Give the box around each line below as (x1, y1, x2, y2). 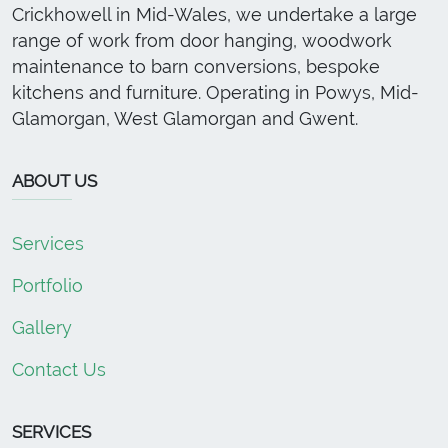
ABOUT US (12, 171, 97, 192)
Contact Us (12, 359, 106, 381)
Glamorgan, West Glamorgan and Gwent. (12, 108, 358, 130)
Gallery (12, 317, 72, 339)
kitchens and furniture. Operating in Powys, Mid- (12, 82, 419, 104)
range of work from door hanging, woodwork (12, 30, 392, 52)
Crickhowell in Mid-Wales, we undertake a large (12, 4, 417, 26)
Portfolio (12, 275, 83, 297)
